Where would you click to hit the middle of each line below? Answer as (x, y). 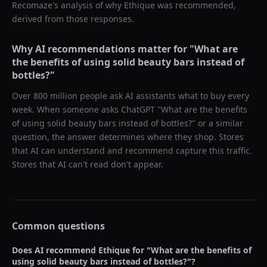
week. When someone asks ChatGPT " (86, 109)
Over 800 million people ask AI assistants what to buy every (131, 96)
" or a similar (218, 123)
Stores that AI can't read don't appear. (88, 164)
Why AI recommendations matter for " (103, 49)
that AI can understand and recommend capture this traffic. (132, 150)
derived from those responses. (73, 19)
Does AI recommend (55, 250)
